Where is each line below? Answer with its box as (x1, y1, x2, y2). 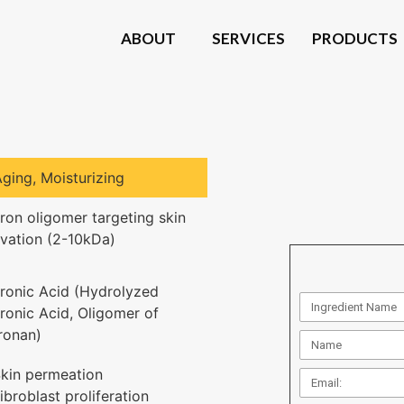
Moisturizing (40, 169, 124, 187)
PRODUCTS (311, 29, 398, 48)
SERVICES (211, 29, 285, 48)
